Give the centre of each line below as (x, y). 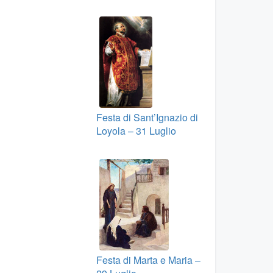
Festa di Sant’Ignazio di (147, 117)
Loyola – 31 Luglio (136, 131)
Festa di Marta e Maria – (148, 260)
